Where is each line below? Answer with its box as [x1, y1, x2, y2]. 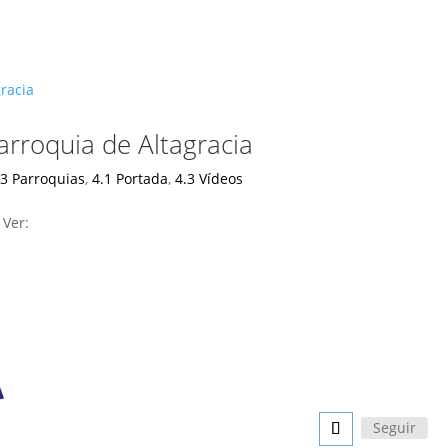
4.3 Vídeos [175, 169, 244, 188]
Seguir [373, 417, 417, 437]
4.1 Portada [92, 169, 169, 188]
